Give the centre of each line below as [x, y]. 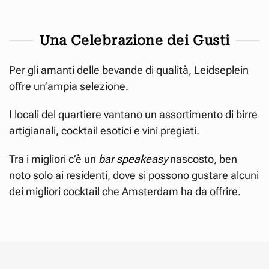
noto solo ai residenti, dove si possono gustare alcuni [134, 175]
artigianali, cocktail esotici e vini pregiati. [104, 130]
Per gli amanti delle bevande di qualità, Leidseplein [129, 70]
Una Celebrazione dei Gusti [134, 40]
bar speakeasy [133, 159]
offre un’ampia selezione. [69, 86]
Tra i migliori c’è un [54, 159]
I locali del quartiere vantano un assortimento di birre [133, 114]
